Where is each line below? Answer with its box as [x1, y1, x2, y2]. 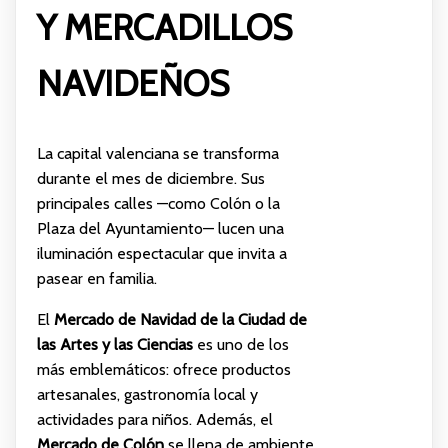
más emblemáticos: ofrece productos [36, 359, 291, 379]
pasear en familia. [36, 268, 157, 288]
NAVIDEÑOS [36, 61, 229, 105]
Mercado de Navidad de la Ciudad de [53, 309, 307, 329]
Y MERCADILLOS [36, 5, 292, 49]
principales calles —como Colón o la [36, 193, 280, 213]
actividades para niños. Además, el [36, 409, 273, 429]
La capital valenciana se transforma [36, 143, 279, 163]
